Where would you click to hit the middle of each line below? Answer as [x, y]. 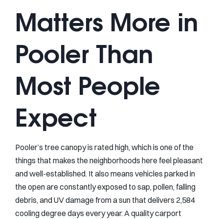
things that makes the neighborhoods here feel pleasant [109, 160]
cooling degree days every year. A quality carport [98, 213]
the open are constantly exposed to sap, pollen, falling [105, 186]
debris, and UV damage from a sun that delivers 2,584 [105, 200]
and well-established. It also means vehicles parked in [105, 173]
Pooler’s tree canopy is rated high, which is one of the [104, 147]
